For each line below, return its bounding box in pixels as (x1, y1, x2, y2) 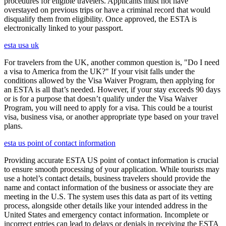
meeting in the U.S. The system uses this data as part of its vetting (4, 192, 212, 201)
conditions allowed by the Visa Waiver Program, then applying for (4, 76, 214, 85)
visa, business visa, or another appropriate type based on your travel (4, 112, 218, 121)
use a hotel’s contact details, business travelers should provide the (4, 174, 210, 183)
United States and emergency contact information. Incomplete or (4, 210, 208, 219)
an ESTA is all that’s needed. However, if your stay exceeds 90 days (4, 85, 220, 94)
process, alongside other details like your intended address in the (4, 201, 207, 210)
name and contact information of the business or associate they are (4, 183, 213, 192)
